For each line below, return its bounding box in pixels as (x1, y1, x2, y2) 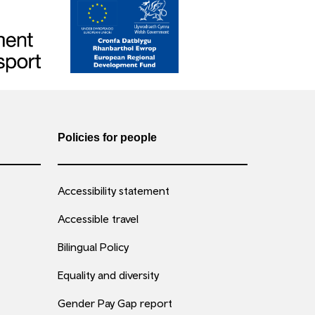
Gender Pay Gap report (58, 297, 172, 309)
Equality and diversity (58, 269, 159, 281)
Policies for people (58, 131, 157, 143)
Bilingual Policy (58, 240, 129, 253)
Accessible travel (58, 212, 139, 225)
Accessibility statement (58, 184, 169, 197)
